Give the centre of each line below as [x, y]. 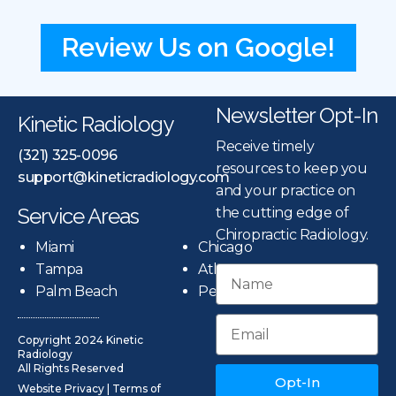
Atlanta [223, 270]
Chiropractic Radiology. [292, 235]
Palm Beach [76, 292]
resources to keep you [292, 169]
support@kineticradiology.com [124, 178]
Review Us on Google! [198, 48]
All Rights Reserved [71, 369]
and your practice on [286, 191]
